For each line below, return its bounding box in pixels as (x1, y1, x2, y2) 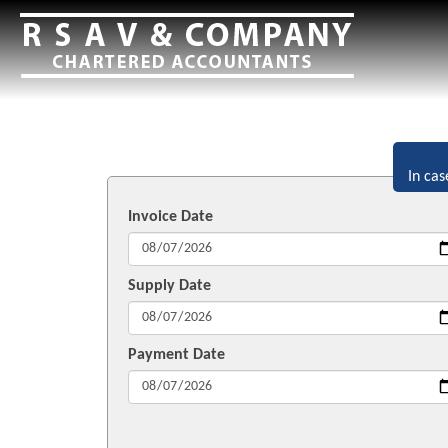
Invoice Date (128, 209, 213, 225)
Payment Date (128, 347, 225, 363)
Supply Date (128, 278, 211, 294)
